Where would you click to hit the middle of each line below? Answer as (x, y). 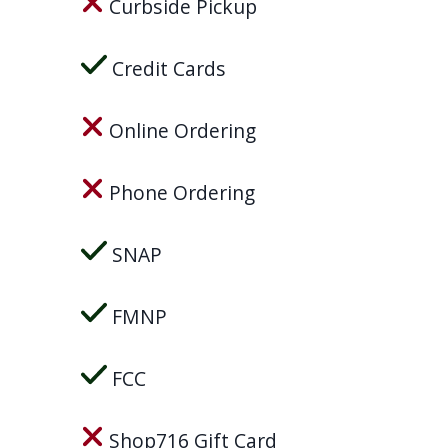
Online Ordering (179, 130)
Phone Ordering (179, 192)
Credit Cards (167, 68)
